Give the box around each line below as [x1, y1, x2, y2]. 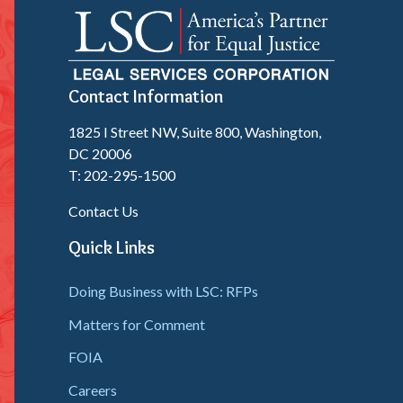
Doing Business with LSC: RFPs [68, 282, 258, 300]
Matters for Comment [68, 315, 205, 333]
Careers [68, 381, 117, 399]
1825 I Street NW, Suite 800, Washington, [68, 123, 321, 141]
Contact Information [68, 85, 223, 107]
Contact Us [68, 202, 139, 220]
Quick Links [68, 237, 155, 259]
